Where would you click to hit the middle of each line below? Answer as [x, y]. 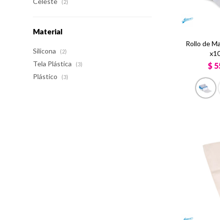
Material [48, 31]
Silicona [45, 51]
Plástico [46, 76]
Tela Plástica [53, 64]
